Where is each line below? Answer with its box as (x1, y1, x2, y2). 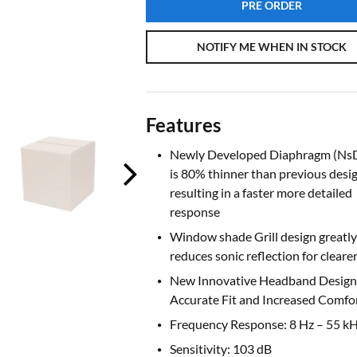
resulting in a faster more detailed (169, 185, 352, 201)
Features (145, 113, 221, 137)
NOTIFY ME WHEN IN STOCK (196, 40, 347, 54)
